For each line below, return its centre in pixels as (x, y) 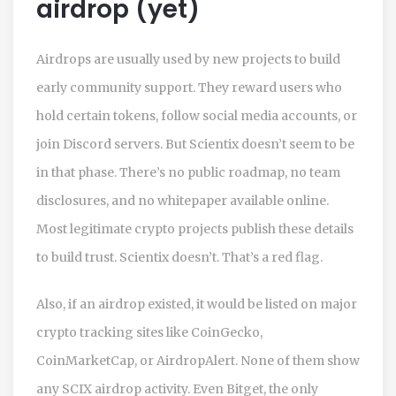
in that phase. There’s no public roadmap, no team (188, 172)
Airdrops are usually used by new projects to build (188, 59)
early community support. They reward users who (189, 87)
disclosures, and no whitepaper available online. (183, 200)
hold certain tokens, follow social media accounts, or (197, 115)
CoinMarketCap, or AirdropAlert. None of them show (198, 360)
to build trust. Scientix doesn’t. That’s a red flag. (179, 257)
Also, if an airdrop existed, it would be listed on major (197, 304)
